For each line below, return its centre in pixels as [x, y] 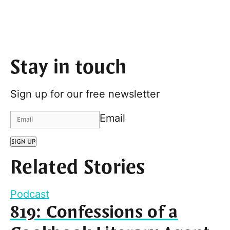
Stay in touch [69, 68]
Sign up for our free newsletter [85, 94]
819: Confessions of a [94, 212]
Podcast [30, 194]
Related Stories [78, 168]
